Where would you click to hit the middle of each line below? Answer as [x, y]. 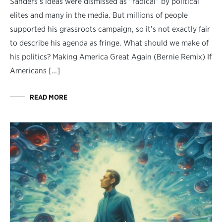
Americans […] [35, 70]
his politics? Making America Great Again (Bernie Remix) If [111, 56]
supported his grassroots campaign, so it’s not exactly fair [110, 29]
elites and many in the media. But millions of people [99, 15]
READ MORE [49, 97]
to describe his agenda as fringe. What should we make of [109, 43]
